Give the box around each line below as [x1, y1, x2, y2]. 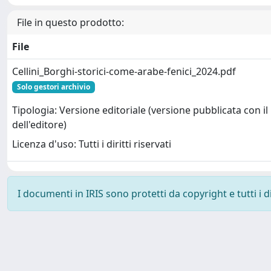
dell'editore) [12, 118, 67, 132]
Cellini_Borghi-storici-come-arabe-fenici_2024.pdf [12, 64, 236, 78]
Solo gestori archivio [16, 81, 90, 92]
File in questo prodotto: [17, 15, 124, 29]
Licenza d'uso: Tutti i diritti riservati [12, 137, 171, 151]
